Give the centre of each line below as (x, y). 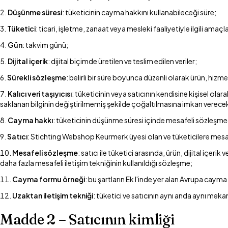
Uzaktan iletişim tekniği (53, 195)
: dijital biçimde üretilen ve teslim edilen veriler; (122, 61)
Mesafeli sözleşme (45, 153)
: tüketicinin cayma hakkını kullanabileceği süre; (139, 12)
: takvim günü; (45, 45)
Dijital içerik (28, 61)
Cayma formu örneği (49, 179)
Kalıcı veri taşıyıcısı (40, 94)
